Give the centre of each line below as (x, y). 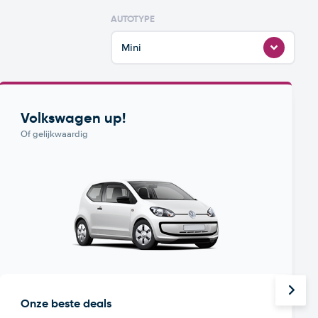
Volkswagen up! (73, 118)
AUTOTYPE (133, 19)
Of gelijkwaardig (55, 134)
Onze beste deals (66, 303)
